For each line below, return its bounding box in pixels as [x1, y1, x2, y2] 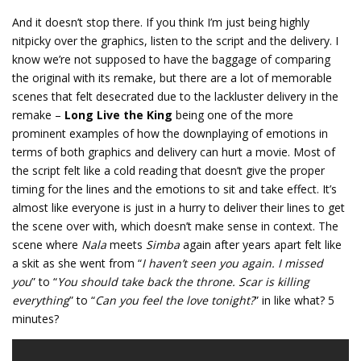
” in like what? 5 [255, 293, 334, 309]
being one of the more [172, 107, 293, 123]
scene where [12, 237, 81, 253]
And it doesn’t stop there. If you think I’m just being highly [12, 15, 309, 31]
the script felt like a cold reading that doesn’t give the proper [12, 163, 325, 179]
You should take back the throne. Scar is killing [57, 274, 309, 290]
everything [12, 293, 69, 309]
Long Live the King [64, 107, 172, 123]
